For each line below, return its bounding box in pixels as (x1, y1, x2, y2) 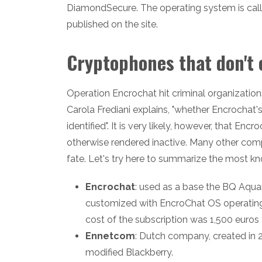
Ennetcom (85, 230, 135, 242)
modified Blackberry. (85, 246, 173, 258)
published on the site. (67, 18, 158, 30)
